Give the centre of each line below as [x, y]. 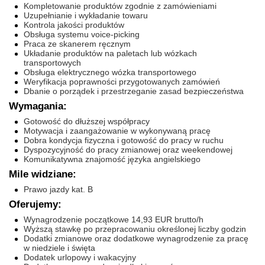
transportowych [52, 63]
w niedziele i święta [59, 248]
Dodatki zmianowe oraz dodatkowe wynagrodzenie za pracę [136, 238]
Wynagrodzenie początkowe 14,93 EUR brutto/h [114, 219]
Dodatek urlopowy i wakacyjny [80, 257]
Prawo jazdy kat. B [58, 189]
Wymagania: [38, 106]
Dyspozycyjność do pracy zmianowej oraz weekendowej [128, 150]
